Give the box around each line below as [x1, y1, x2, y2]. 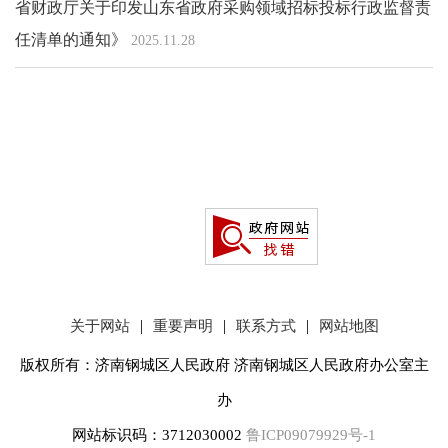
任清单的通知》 [15, 30, 127, 48]
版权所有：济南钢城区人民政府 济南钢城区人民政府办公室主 [19, 356, 429, 373]
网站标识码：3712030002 [72, 426, 246, 443]
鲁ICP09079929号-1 [246, 426, 376, 443]
